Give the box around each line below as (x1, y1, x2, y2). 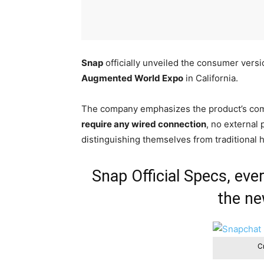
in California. (183, 72, 238, 84)
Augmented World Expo (81, 72, 183, 84)
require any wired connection (81, 118, 206, 130)
